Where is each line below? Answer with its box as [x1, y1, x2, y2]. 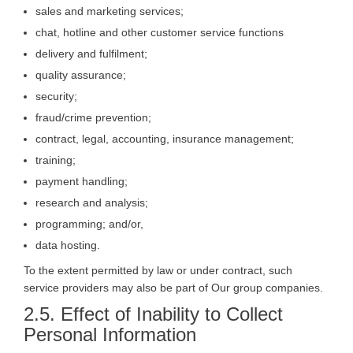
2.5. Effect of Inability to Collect [24, 303, 283, 325]
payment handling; [35, 174, 128, 188]
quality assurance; [35, 68, 126, 81]
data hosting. [35, 238, 100, 251]
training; [35, 153, 76, 166]
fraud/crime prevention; [35, 110, 151, 124]
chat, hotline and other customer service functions [35, 25, 284, 39]
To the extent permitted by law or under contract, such [24, 263, 292, 277]
